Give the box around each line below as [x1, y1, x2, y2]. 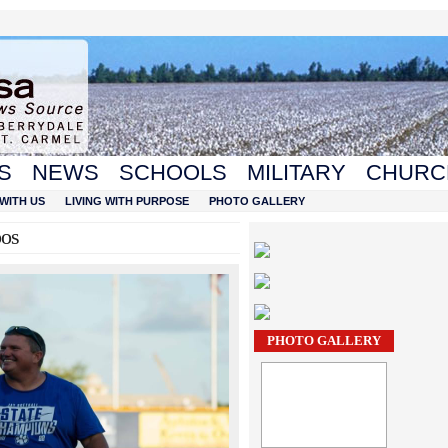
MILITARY [247, 160, 346, 185]
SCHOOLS [119, 160, 227, 185]
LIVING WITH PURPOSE [65, 195, 189, 207]
